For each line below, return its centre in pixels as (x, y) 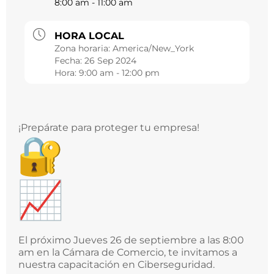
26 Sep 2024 (110, 61)
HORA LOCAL (89, 36)
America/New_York (153, 49)
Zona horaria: (83, 49)
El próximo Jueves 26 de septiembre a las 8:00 (131, 240)
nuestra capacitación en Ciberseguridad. (117, 265)
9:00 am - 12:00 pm (119, 73)
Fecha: (69, 61)
